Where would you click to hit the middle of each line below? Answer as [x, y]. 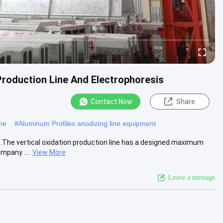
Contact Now [111, 102]
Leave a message [192, 177]
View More [49, 152]
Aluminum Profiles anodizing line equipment [87, 123]
